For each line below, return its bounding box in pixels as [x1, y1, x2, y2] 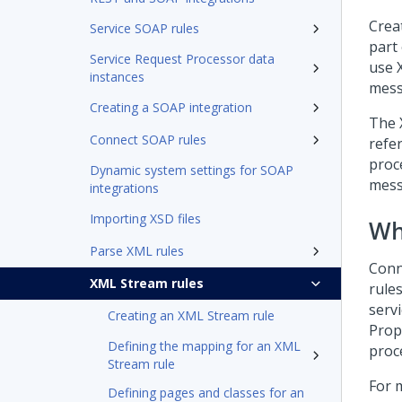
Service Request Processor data [90, 50, 275, 67]
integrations [90, 179, 159, 197]
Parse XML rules [90, 242, 184, 259]
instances [90, 68, 144, 85]
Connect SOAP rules [90, 131, 206, 148]
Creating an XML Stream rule [108, 307, 275, 324]
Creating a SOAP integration [90, 99, 252, 116]
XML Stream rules [90, 275, 204, 292]
